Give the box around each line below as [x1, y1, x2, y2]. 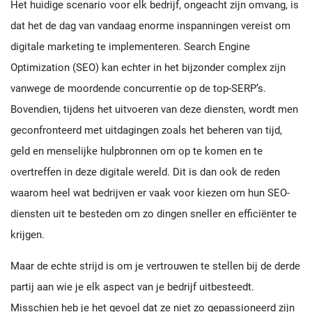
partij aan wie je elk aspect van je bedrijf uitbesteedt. [10, 280, 254, 293]
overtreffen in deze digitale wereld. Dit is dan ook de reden [10, 165, 280, 178]
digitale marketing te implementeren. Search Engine [10, 40, 250, 53]
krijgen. [10, 228, 45, 241]
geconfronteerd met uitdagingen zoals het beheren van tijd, [10, 123, 282, 136]
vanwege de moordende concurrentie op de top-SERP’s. [10, 81, 266, 95]
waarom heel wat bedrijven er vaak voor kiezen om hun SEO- [10, 186, 290, 199]
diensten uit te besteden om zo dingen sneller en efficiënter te [10, 207, 297, 220]
